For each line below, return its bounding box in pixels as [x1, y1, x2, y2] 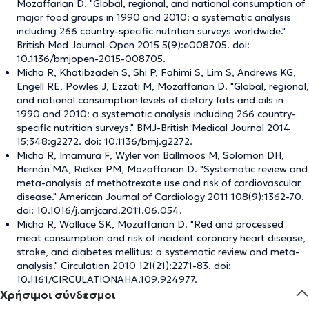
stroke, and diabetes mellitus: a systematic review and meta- [17, 245, 299, 258]
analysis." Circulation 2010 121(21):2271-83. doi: [17, 259, 231, 272]
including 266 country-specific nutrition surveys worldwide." [17, 24, 286, 37]
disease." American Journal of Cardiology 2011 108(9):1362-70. [17, 190, 304, 203]
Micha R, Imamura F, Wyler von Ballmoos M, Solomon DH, [17, 148, 284, 161]
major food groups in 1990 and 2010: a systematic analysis [17, 10, 291, 23]
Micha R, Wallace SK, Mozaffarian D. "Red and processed [17, 217, 283, 230]
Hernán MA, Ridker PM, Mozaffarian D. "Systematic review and [17, 162, 308, 175]
